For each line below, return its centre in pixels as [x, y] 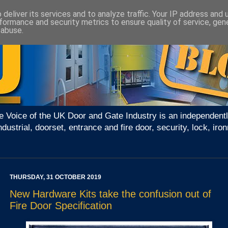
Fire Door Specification [61, 206]
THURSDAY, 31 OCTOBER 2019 [55, 177]
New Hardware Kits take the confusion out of [110, 194]
